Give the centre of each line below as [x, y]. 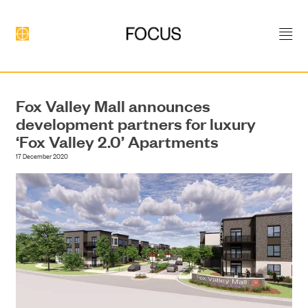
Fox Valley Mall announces [113, 106]
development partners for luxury [135, 123]
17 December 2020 [42, 156]
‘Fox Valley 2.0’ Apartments [117, 141]
